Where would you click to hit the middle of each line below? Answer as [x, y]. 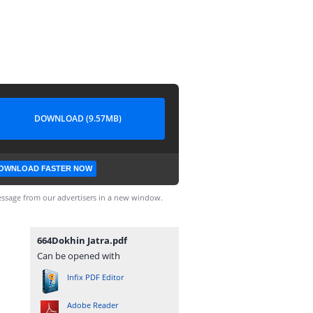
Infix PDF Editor [95, 277]
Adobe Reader [93, 305]
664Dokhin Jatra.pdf [82, 240]
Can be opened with [79, 256]
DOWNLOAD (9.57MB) [78, 118]
